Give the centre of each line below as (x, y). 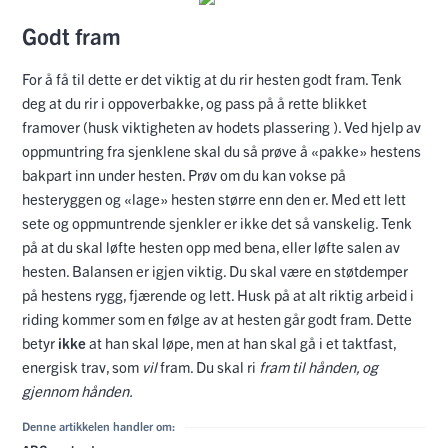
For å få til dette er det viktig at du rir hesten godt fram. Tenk (212, 78)
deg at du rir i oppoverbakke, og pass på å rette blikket (194, 102)
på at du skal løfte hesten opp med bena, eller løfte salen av (211, 246)
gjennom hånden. (77, 390)
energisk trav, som (82, 366)
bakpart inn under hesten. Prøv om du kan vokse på (184, 174)
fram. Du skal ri (208, 366)
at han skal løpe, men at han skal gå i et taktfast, (242, 342)
